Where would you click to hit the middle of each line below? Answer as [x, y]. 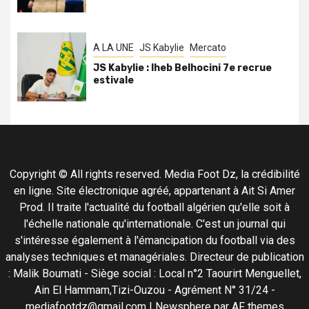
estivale [113, 81]
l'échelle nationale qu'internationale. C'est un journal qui [154, 224]
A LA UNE [113, 48]
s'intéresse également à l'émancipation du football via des [154, 241]
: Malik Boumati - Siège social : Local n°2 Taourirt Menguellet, [154, 274]
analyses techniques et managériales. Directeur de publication [154, 257]
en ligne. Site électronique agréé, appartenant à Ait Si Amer [154, 191]
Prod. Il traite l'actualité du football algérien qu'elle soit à [154, 208]
